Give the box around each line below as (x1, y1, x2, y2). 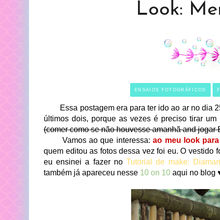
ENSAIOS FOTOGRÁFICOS (135, 87, 206, 92)
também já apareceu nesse (44, 168, 140, 177)
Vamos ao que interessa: (44, 136, 150, 144)
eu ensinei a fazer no (44, 158, 127, 166)
